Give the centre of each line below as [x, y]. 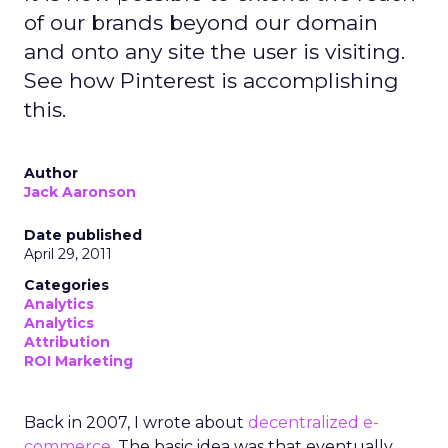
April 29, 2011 [68, 254]
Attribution [67, 342]
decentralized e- [313, 422]
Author [51, 173]
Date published [83, 235]
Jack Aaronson [80, 192]
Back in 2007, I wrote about [136, 422]
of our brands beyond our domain [201, 22]
